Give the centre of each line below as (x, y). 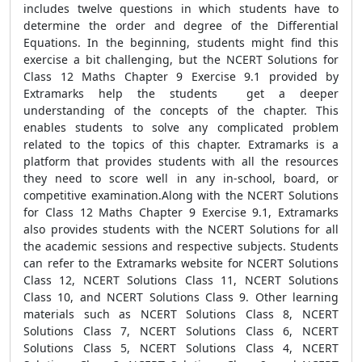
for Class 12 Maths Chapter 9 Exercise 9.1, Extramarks (181, 212)
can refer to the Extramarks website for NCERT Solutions (181, 263)
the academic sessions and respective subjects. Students (181, 246)
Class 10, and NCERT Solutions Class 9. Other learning (181, 297)
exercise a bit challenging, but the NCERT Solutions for (181, 59)
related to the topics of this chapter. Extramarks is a (181, 144)
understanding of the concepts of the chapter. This (181, 110)
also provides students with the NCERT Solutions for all (181, 229)
